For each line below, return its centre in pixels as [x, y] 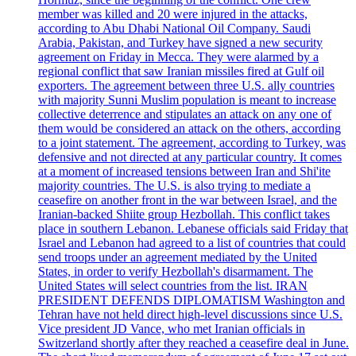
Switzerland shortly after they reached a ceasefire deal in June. [193, 342]
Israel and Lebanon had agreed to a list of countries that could [192, 242]
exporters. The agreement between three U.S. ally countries [186, 85]
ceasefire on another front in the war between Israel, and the [188, 199]
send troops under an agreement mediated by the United [178, 257]
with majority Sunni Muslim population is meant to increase [187, 99]
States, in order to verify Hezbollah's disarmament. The [176, 271]
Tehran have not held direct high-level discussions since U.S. [190, 314]
